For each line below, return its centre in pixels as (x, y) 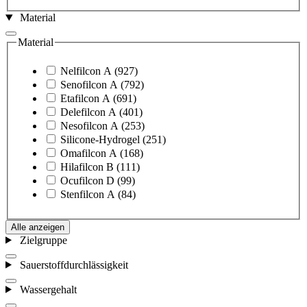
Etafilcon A (85, 98)
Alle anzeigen (38, 227)
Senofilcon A (89, 84)
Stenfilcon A (88, 194)
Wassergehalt (48, 289)
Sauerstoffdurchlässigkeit (74, 265)
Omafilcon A (89, 153)
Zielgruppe (43, 240)
